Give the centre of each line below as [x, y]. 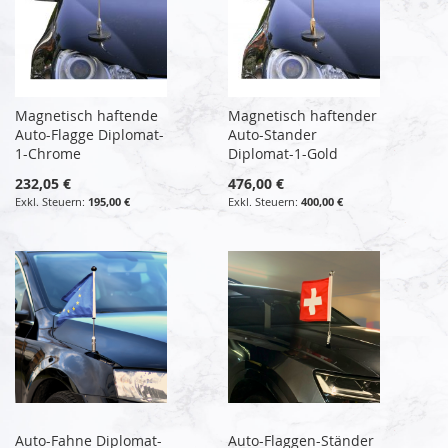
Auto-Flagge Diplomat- [89, 134]
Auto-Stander [273, 134]
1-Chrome [48, 153]
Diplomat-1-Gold [283, 153]
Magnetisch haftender [303, 115]
